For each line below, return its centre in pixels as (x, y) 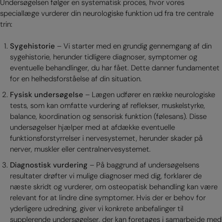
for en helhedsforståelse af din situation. (76, 79)
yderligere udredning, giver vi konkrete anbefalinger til (96, 209)
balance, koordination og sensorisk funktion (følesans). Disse (108, 117)
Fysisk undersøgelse (46, 95)
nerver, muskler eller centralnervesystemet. (80, 149)
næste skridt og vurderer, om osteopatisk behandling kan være (113, 187)
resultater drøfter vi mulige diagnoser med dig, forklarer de (106, 176)
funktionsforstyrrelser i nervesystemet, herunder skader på (106, 139)
